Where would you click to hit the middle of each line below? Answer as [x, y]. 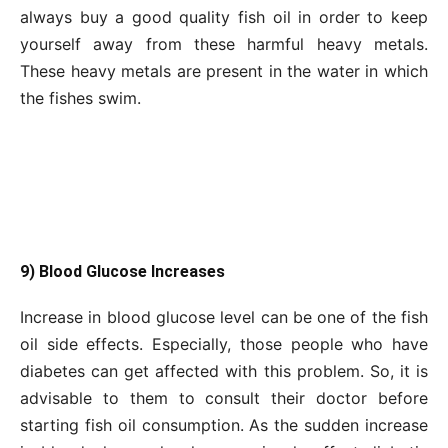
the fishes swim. [80, 97]
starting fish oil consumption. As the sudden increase [224, 424]
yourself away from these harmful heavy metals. [224, 43]
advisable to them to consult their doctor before [224, 397]
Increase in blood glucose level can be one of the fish [224, 316]
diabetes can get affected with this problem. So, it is [224, 370]
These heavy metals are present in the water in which [224, 70]
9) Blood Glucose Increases [122, 271]
